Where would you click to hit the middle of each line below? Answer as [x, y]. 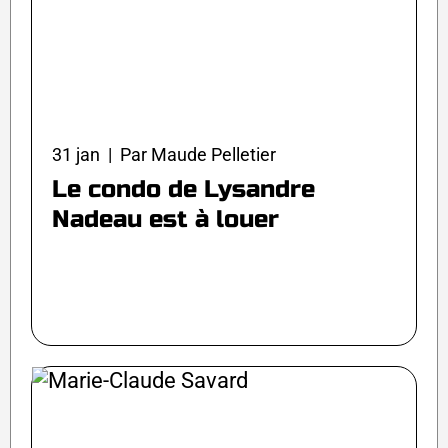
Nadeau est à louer [165, 220]
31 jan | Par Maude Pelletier [164, 155]
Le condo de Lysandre [183, 190]
